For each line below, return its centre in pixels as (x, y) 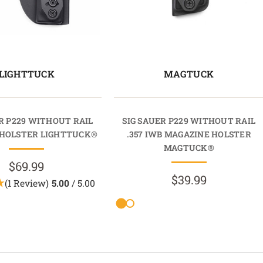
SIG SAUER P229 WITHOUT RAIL (189, 120)
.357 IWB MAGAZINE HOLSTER (189, 134)
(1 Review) (27, 183)
